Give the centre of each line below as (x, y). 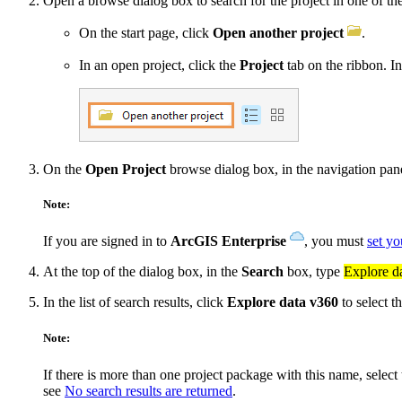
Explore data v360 (283, 302)
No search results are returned (149, 390)
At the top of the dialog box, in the (142, 272)
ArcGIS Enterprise (228, 241)
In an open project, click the (159, 66)
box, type (314, 272)
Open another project (278, 33)
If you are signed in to (107, 241)
